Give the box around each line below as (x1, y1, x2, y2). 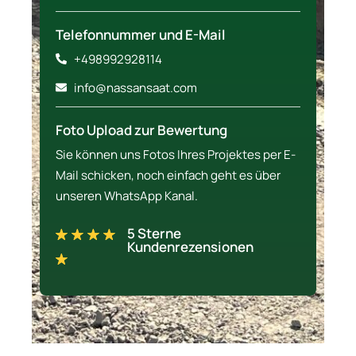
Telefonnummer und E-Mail (56, 25, 226, 44)
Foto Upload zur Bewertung (56, 120, 227, 139)
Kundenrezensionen (127, 238, 254, 257)
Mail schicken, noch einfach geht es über (56, 167, 281, 184)
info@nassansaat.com (73, 79, 197, 96)
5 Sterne (127, 224, 182, 243)
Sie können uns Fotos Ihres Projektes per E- (56, 146, 296, 164)
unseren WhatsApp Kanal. (56, 188, 200, 205)
